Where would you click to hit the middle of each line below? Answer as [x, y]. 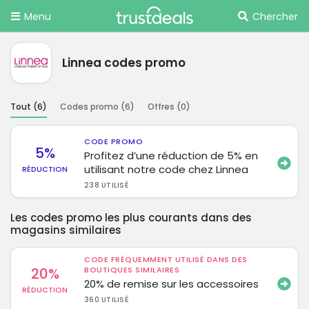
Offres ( [164, 106]
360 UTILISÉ [106, 299]
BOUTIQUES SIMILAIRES [132, 269]
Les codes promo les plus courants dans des [131, 217]
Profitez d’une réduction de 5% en [171, 155]
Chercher [275, 17]
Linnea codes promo [124, 62]
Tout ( [24, 106]
